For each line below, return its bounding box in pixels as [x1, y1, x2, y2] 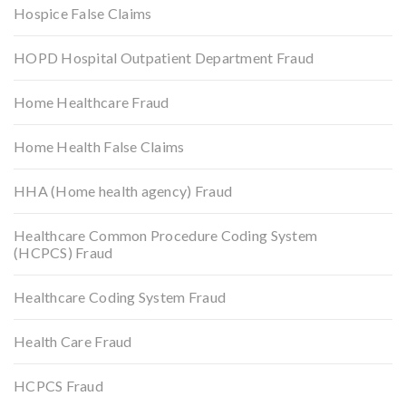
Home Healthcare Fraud [14, 92, 169, 111]
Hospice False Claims [14, 4, 152, 22]
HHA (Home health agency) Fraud [14, 181, 233, 199]
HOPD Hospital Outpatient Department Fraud [14, 48, 314, 66]
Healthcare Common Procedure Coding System [14, 226, 318, 244]
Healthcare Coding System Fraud [14, 287, 227, 305]
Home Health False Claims [14, 137, 185, 155]
